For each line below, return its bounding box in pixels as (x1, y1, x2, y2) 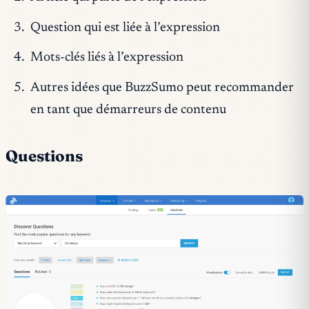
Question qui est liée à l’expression (30, 21, 220, 34)
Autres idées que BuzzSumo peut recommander (30, 81, 294, 94)
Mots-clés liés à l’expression (30, 51, 183, 65)
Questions (6, 146, 83, 166)
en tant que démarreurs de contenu (30, 103, 226, 117)
